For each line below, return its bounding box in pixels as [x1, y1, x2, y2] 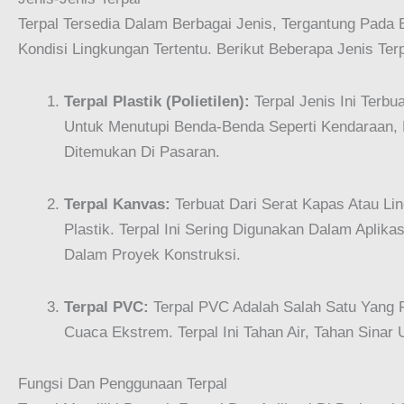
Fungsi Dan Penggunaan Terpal [18, 375, 227, 393]
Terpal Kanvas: [64, 195, 170, 213]
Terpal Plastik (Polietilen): [64, 93, 250, 111]
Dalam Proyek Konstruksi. [64, 245, 241, 263]
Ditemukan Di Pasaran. [64, 143, 220, 161]
